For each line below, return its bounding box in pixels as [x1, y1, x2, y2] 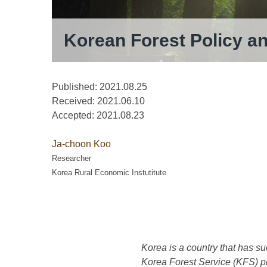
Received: [52, 96, 97, 107]
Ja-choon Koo [52, 139, 111, 150]
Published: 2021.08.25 [52, 82, 147, 92]
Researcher [52, 154, 91, 163]
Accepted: [52, 110, 97, 121]
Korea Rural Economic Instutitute [52, 168, 166, 178]
